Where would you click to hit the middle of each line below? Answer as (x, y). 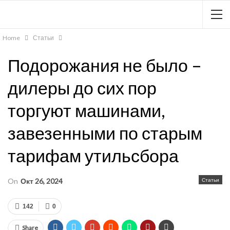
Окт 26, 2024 (42, 181)
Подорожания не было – (105, 65)
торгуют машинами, (86, 110)
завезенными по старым (105, 133)
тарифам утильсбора (93, 155)
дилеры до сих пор (82, 88)
